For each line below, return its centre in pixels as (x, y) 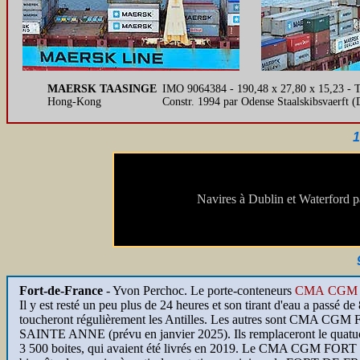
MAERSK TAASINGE (102, 89)
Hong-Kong (74, 102)
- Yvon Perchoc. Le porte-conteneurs (197, 290)
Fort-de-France (61, 290)
